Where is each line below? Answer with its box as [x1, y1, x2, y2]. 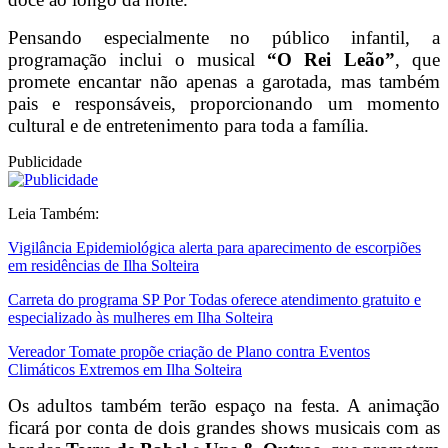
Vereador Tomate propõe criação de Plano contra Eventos [8, 343, 370, 361]
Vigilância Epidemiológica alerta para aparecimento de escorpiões [8, 239, 421, 257]
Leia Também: [8, 205, 99, 223]
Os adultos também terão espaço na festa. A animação [8, 395, 440, 417]
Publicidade [8, 153, 82, 171]
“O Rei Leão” [267, 49, 395, 71]
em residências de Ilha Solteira [8, 257, 199, 275]
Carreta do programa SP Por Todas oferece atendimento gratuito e [8, 291, 421, 309]
